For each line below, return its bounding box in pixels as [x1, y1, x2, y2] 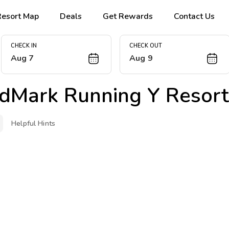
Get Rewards [103, 10, 153, 22]
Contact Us [174, 10, 215, 22]
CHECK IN [10, 42, 37, 50]
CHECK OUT [129, 42, 162, 50]
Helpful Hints [11, 119, 56, 128]
